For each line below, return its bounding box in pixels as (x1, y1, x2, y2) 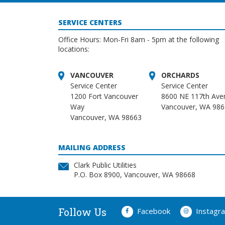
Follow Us (58, 205, 106, 218)
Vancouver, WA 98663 (70, 113, 142, 123)
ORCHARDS (161, 70, 199, 80)
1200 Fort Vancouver (70, 91, 138, 101)
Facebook (137, 205, 170, 216)
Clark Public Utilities (73, 160, 137, 170)
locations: (58, 44, 89, 54)
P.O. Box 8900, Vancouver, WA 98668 (73, 169, 195, 179)
